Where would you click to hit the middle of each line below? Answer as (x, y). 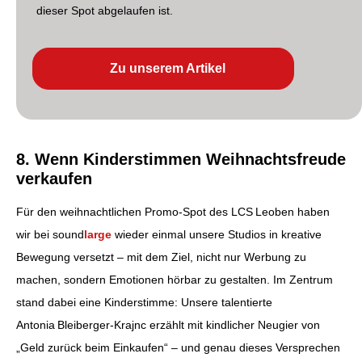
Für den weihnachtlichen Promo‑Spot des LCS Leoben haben (173, 212)
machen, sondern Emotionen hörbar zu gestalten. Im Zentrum (175, 280)
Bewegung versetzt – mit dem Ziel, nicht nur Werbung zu (161, 257)
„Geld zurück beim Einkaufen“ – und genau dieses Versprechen (178, 348)
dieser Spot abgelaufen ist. (105, 11)
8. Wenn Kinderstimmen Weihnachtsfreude (181, 160)
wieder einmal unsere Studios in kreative (217, 235)
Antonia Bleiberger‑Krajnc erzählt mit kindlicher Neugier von (168, 325)
